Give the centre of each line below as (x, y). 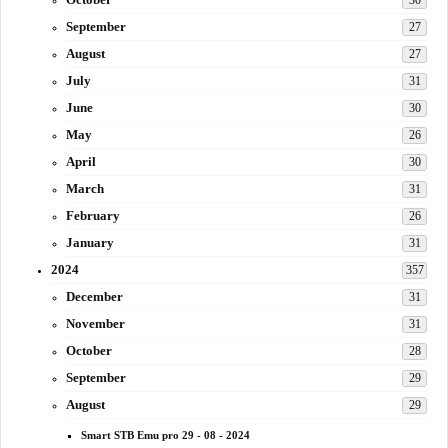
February (93, 216)
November (95, 324)
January (90, 243)
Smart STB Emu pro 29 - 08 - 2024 (165, 435)
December (94, 297)
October (89, 351)
